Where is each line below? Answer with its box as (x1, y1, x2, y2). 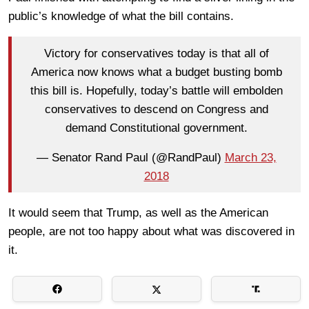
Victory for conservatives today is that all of (43, 46, 269, 60)
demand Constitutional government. (65, 121, 248, 134)
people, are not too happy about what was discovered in (8, 225, 295, 239)
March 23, (224, 150, 277, 164)
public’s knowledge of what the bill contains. (8, 10, 234, 23)
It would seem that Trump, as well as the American (8, 206, 268, 220)
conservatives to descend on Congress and (44, 102, 268, 116)
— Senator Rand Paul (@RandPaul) (36, 150, 225, 164)
